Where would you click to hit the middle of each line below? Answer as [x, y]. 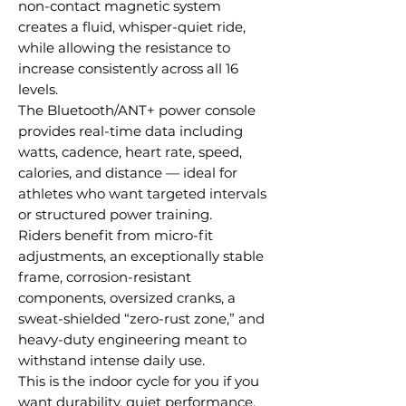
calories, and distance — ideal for [128, 173]
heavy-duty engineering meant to [132, 339]
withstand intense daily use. [111, 360]
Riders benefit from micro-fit [116, 235]
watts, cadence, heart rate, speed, [130, 152]
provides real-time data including [130, 131]
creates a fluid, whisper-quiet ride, [132, 27]
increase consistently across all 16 [128, 68]
